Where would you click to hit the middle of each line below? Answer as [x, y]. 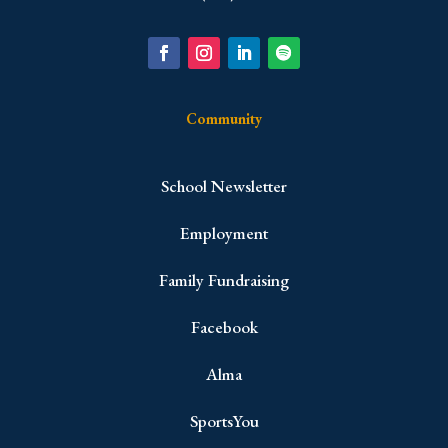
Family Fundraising [224, 280]
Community [224, 119]
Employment [224, 233]
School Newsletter [224, 186]
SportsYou [224, 421]
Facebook [224, 327]
